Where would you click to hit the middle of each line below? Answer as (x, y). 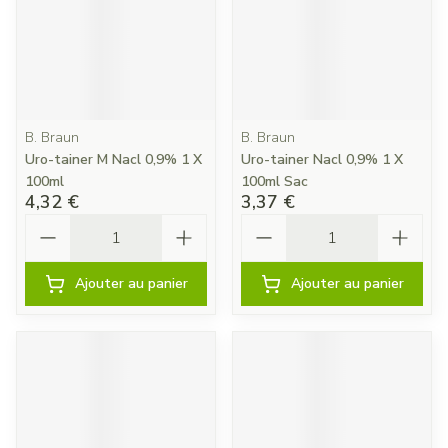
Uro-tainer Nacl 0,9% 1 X (322, 159)
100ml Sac (274, 181)
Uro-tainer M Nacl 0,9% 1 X (113, 159)
